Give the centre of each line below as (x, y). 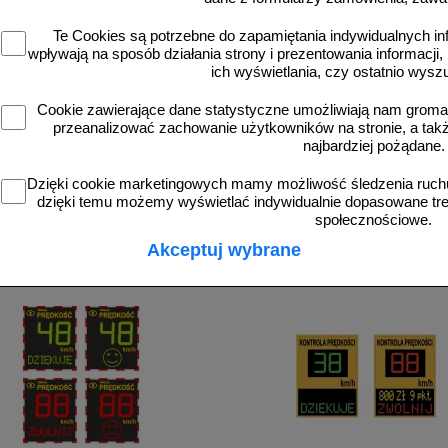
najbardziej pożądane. (373, 145)
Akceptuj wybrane (224, 249)
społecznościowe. (374, 219)
